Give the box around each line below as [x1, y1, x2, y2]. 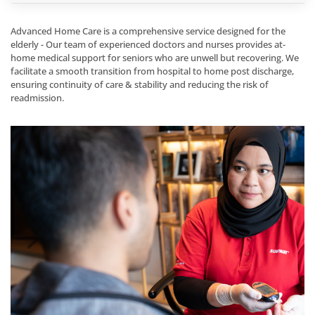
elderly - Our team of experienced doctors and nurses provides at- [11, 38, 285, 51]
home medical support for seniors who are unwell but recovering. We [11, 51, 299, 64]
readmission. [11, 91, 64, 104]
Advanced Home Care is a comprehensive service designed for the [11, 25, 285, 37]
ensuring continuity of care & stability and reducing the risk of [11, 78, 269, 91]
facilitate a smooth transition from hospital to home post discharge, [11, 65, 294, 77]
